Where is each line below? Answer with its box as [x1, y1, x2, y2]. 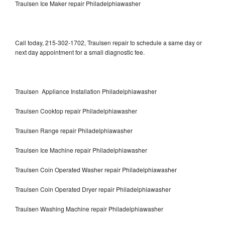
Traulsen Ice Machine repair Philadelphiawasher [15, 145, 147, 154]
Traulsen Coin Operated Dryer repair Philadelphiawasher [15, 184, 171, 193]
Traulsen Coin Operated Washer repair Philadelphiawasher [15, 165, 177, 174]
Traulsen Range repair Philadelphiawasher [15, 126, 133, 135]
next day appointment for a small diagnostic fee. [15, 47, 145, 56]
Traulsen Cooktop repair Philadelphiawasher [15, 106, 137, 115]
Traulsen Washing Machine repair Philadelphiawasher [15, 204, 163, 213]
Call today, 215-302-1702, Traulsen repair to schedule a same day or [15, 38, 202, 47]
